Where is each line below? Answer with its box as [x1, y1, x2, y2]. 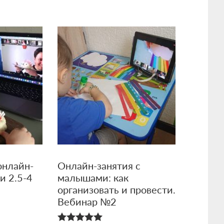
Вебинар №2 [57, 194, 116, 209]
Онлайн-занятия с [57, 158, 140, 173]
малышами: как [57, 170, 128, 185]
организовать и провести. [57, 182, 175, 197]
